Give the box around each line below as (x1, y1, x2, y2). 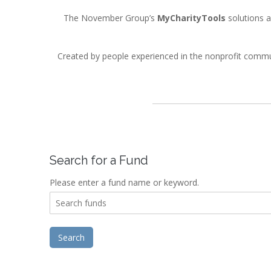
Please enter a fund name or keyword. (50, 176, 199, 188)
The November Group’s (63, 11, 157, 24)
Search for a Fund (50, 152, 148, 168)
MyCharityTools (157, 11, 226, 24)
